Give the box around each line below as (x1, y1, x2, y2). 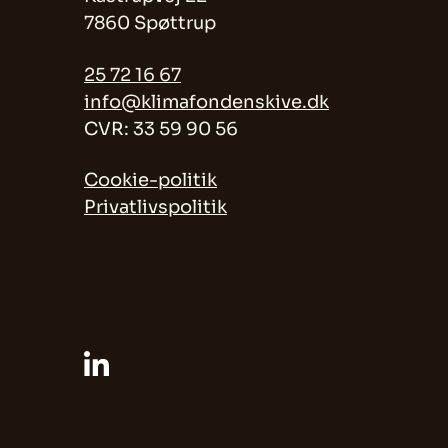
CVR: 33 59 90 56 (84, 117, 238, 140)
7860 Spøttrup (84, 11, 216, 34)
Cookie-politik (84, 169, 217, 192)
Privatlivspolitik (84, 196, 227, 219)
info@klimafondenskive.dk (84, 90, 329, 113)
